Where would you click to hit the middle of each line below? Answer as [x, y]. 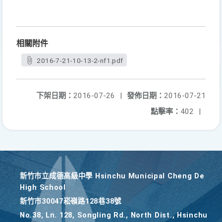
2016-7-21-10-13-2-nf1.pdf [80, 60]
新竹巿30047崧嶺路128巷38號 [71, 201]
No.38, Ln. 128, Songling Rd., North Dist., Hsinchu [114, 215]
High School [43, 188]
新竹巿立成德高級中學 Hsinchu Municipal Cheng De [112, 176]
